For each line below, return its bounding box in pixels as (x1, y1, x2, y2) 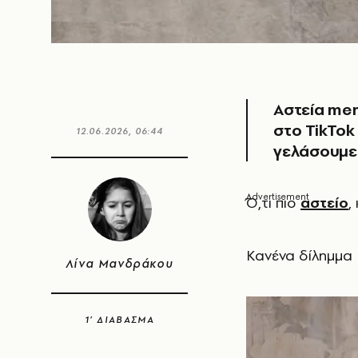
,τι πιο (258, 193, 300, 213)
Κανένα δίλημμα (246, 245, 352, 265)
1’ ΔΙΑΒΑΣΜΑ (84, 313, 155, 326)
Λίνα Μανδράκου (65, 256, 174, 272)
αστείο (300, 193, 348, 213)
